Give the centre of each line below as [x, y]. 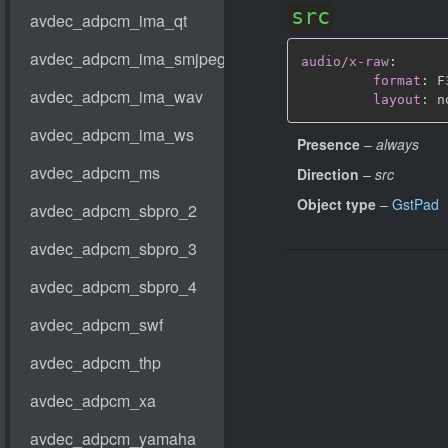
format [397, 80]
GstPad [415, 204]
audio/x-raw [345, 61]
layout [397, 99]
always [397, 144]
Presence [328, 144]
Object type [336, 204]
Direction [328, 174]
